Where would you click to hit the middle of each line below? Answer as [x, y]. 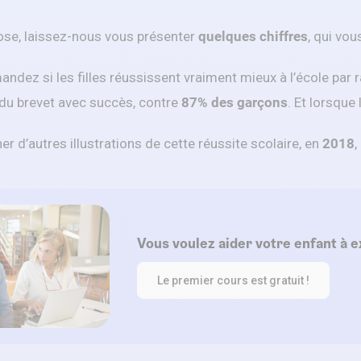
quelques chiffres [253, 36]
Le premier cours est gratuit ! [233, 281]
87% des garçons [234, 102]
